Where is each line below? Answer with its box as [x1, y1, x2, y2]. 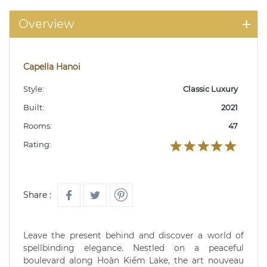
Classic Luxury [183, 84, 238, 94]
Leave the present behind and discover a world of [23, 230, 244, 241]
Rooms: [23, 121, 52, 131]
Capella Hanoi [23, 61, 80, 73]
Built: [23, 103, 44, 113]
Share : [23, 190, 51, 201]
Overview [18, 17, 74, 32]
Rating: [23, 139, 51, 150]
